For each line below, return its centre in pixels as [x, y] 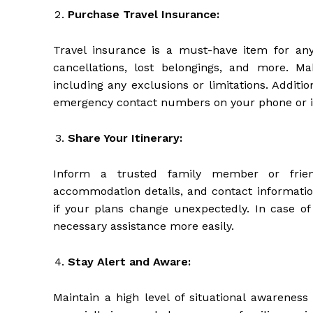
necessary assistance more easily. [144, 226]
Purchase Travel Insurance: [144, 15]
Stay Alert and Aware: [129, 262]
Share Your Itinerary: [125, 138]
